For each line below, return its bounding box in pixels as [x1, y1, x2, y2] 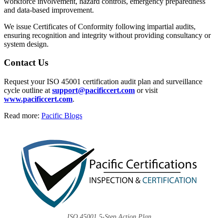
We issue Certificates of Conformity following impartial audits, [4, 22, 196, 31]
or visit [135, 86, 158, 95]
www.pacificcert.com [4, 95, 73, 104]
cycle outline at [4, 86, 52, 95]
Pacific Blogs [41, 111, 82, 120]
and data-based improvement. [4, 5, 94, 14]
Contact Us [4, 57, 48, 68]
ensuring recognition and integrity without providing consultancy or [4, 31, 211, 39]
